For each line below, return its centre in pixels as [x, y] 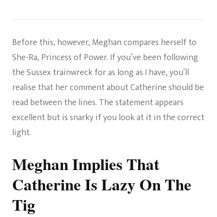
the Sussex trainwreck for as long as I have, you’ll [101, 73]
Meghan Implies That [86, 164]
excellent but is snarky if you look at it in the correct [108, 118]
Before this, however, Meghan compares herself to [104, 43]
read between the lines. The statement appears [98, 103]
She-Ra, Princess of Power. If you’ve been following [105, 58]
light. [22, 133]
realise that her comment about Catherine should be [108, 88]
